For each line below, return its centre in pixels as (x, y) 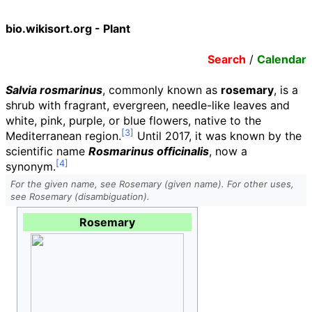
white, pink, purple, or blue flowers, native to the (133, 120)
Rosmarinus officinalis (149, 151)
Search (227, 59)
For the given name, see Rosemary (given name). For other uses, (152, 184)
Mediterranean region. (63, 136)
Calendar (282, 59)
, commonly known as (162, 90)
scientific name (47, 151)
